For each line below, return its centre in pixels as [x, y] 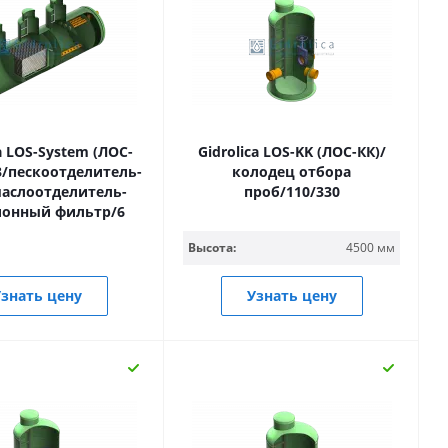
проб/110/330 [291, 191]
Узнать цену [291, 295]
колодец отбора [291, 171]
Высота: [212, 247]
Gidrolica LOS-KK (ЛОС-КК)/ [291, 151]
